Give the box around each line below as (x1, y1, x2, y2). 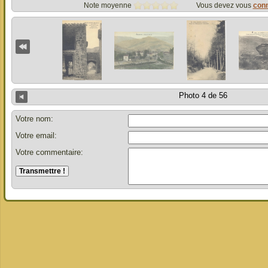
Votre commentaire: (16, 147, 83, 157)
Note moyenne (83, 1, 132, 10)
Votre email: (16, 130, 57, 140)
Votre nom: (16, 114, 53, 123)
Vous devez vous (196, 1, 253, 10)
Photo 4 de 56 (178, 91, 227, 100)
